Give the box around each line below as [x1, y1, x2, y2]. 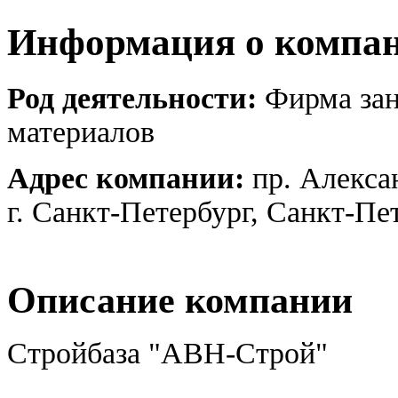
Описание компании [7, 279, 353, 321]
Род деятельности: [7, 82, 257, 115]
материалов [7, 115, 155, 149]
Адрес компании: [7, 162, 244, 195]
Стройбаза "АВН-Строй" [7, 337, 328, 370]
